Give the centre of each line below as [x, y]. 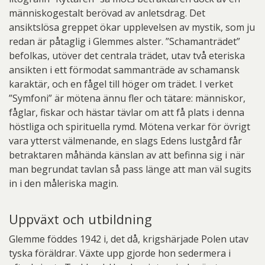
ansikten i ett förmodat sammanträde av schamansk [124, 70]
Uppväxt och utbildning [80, 219]
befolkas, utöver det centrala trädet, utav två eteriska [127, 56]
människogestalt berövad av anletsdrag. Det [107, 13]
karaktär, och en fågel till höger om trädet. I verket [121, 84]
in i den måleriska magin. [64, 183]
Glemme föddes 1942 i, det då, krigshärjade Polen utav [129, 239]
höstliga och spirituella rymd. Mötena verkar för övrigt [130, 127]
